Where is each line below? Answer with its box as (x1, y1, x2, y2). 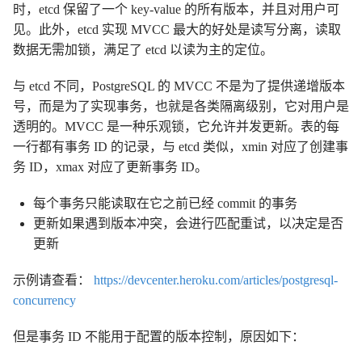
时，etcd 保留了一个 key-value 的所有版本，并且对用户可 (13, 2, 339, 16)
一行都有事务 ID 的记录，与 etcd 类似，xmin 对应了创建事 (13, 139, 348, 154)
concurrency (13, 293, 76, 307)
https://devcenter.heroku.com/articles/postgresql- (94, 272, 338, 287)
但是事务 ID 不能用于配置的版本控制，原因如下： (13, 329, 305, 343)
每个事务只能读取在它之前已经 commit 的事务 (33, 196, 297, 210)
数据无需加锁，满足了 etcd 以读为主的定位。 (13, 42, 273, 57)
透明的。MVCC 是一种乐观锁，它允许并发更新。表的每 (13, 119, 339, 133)
